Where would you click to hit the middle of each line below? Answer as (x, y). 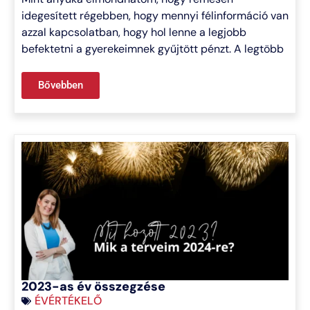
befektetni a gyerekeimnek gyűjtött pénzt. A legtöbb (153, 48)
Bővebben (61, 85)
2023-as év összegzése (93, 286)
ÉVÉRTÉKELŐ (68, 300)
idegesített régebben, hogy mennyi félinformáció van (155, 15)
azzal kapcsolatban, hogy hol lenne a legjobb (134, 32)
